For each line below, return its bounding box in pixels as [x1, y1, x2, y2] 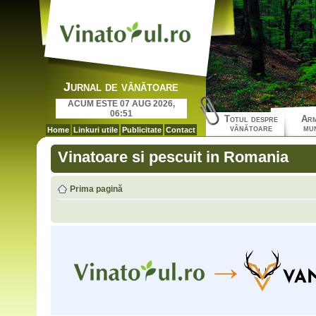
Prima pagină [69, 184, 123, 194]
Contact [165, 126, 195, 134]
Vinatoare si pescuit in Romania [57, 148, 288, 166]
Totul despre [224, 114, 278, 124]
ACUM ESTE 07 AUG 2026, [67, 99, 175, 109]
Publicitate [121, 126, 162, 134]
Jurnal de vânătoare [63, 80, 178, 94]
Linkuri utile [73, 126, 118, 134]
